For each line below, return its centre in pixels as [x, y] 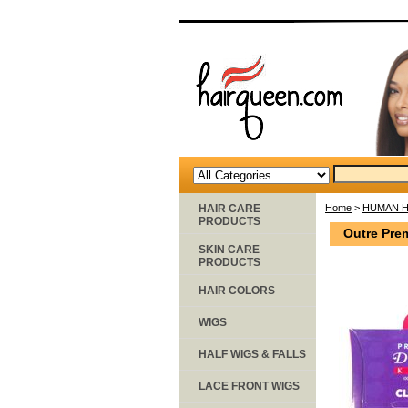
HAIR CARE [229, 208]
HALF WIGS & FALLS [252, 354]
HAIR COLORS [237, 290]
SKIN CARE [229, 249]
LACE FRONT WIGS [249, 386]
